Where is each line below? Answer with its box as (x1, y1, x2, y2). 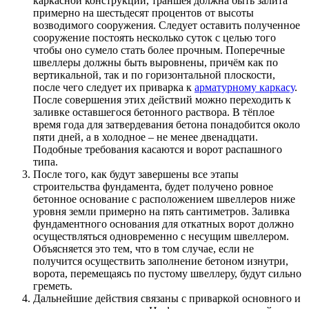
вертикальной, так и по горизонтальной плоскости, (33, 69, 275, 81)
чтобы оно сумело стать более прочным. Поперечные (33, 44, 285, 57)
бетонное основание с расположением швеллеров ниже (33, 193, 295, 206)
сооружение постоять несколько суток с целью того (33, 32, 276, 44)
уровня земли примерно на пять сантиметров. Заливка (33, 206, 290, 218)
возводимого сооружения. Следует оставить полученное (33, 19, 300, 32)
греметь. (33, 280, 72, 292)
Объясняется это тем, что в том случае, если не (33, 243, 254, 255)
